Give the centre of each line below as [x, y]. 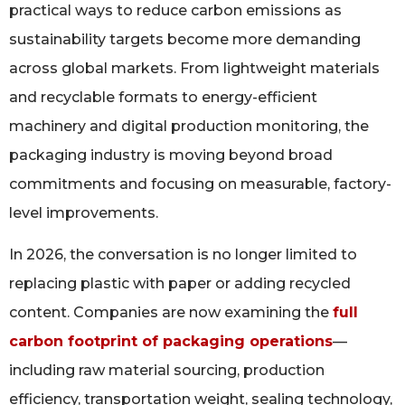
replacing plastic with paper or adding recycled [180, 284]
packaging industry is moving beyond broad [171, 155]
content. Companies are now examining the [171, 313]
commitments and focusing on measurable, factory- [200, 184]
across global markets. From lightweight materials [194, 68]
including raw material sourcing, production [167, 371]
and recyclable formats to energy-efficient [163, 97]
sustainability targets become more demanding [185, 39]
